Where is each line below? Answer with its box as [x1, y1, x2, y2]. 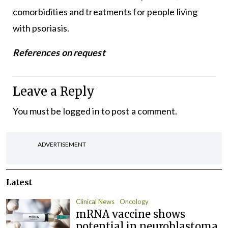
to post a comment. [99, 105, 178, 117]
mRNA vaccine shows [76, 208, 186, 221]
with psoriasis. [12, 22, 69, 34]
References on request [12, 46, 105, 58]
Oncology [120, 197, 149, 206]
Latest [6, 177, 32, 187]
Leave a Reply [12, 83, 95, 99]
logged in [63, 105, 100, 117]
